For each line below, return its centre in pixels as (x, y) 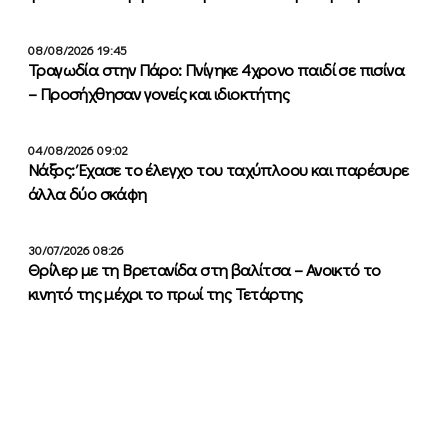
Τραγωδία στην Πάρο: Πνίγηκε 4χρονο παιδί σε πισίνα (216, 69)
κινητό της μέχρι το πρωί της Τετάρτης (165, 293)
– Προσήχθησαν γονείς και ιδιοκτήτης (158, 93)
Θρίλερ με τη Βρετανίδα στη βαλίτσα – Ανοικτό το (204, 269)
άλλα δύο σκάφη (87, 193)
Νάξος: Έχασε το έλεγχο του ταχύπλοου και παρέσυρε (218, 169)
